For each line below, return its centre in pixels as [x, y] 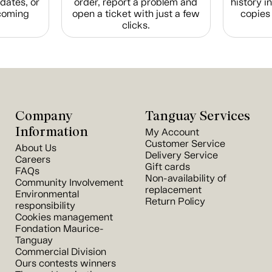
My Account [172, 132]
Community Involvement [69, 182]
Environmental [47, 194]
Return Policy [175, 201]
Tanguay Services [198, 115]
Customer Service [185, 144]
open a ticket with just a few [136, 14]
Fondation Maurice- [59, 229]
